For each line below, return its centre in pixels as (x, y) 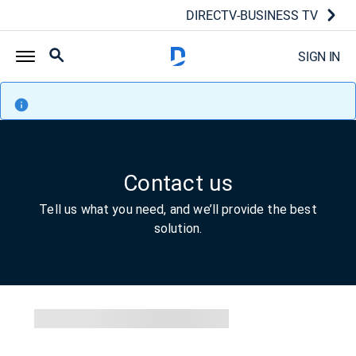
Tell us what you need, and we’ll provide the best (178, 209)
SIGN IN (319, 56)
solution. (178, 228)
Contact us (178, 183)
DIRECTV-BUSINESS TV (252, 15)
